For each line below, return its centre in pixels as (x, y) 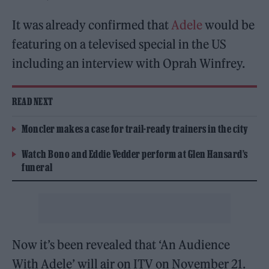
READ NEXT (33, 102)
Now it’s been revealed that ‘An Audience (121, 245)
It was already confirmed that (92, 25)
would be (229, 25)
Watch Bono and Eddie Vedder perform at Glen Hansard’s (135, 154)
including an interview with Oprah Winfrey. (129, 64)
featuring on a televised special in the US (119, 44)
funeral (37, 168)
